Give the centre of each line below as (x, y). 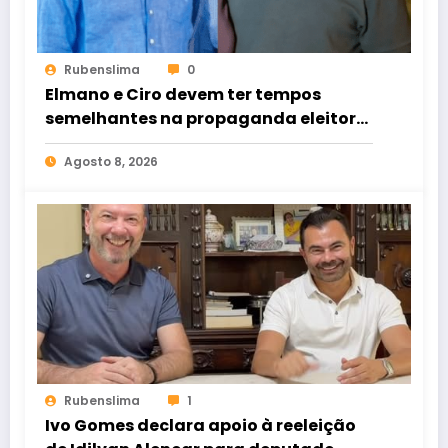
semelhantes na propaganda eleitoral (209, 118)
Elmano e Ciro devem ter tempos (183, 94)
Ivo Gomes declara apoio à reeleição (200, 425)
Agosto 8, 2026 (111, 161)
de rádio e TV (100, 142)
